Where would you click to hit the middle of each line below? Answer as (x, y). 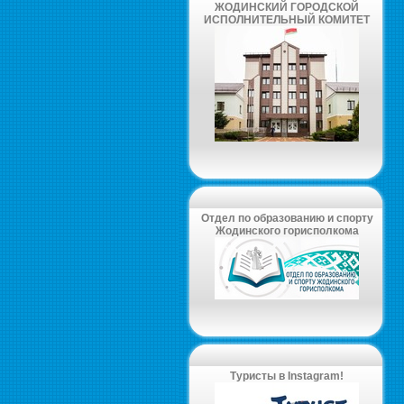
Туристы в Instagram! (287, 376)
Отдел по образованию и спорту (287, 218)
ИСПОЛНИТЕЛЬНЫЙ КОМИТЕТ (287, 20)
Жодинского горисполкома (287, 231)
